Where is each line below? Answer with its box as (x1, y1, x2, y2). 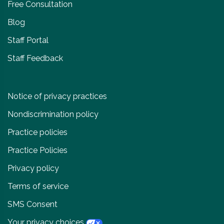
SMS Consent (7, 199, 57, 209)
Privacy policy (7, 163, 59, 173)
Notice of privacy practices (7, 91, 107, 101)
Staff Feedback (7, 53, 63, 63)
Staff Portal (7, 35, 48, 45)
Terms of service (7, 181, 68, 191)
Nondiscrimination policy (7, 109, 98, 119)
